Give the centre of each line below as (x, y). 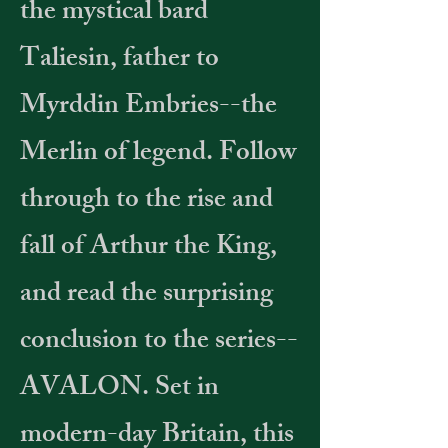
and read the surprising (146, 295)
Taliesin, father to (119, 60)
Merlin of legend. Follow (158, 154)
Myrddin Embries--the (148, 107)
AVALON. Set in (119, 389)
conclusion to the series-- (159, 342)
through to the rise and (146, 201)
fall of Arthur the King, (148, 248)
